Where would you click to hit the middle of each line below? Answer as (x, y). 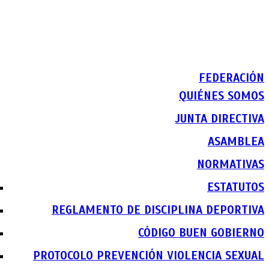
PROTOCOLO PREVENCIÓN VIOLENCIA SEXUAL (149, 255)
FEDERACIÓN (231, 78)
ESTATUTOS (236, 187)
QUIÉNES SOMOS (222, 96)
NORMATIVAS (231, 164)
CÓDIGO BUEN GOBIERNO (201, 233)
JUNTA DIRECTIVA (220, 119)
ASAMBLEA (236, 141)
